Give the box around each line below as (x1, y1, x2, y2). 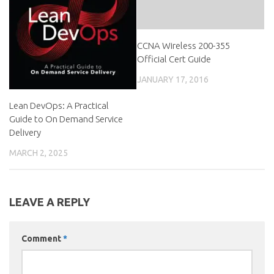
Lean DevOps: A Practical (9, 100, 109, 111)
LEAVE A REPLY (9, 196, 90, 209)
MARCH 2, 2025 (9, 147, 68, 158)
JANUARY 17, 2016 (137, 74, 209, 84)
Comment (21, 234, 63, 244)
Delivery (9, 127, 41, 138)
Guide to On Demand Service (9, 113, 123, 124)
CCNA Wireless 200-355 (137, 40, 230, 51)
